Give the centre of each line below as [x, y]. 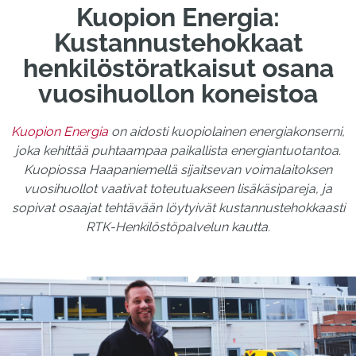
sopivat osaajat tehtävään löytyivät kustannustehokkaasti [178, 208]
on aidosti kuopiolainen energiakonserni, [226, 132]
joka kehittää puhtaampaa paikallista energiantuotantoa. [178, 151]
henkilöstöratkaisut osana [178, 68]
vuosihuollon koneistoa [178, 93]
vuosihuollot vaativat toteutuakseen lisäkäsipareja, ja [178, 189]
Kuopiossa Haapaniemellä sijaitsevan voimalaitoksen [178, 170]
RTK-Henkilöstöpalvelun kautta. [178, 227]
